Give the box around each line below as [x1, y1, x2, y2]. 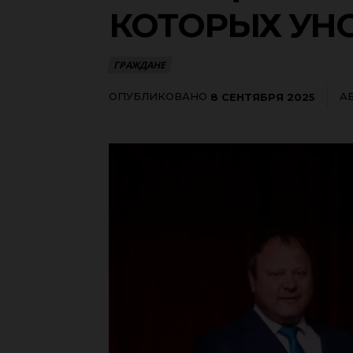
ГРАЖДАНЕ [113, 58, 165, 72]
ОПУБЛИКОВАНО [109, 90, 207, 102]
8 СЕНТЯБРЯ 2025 [210, 90, 315, 103]
